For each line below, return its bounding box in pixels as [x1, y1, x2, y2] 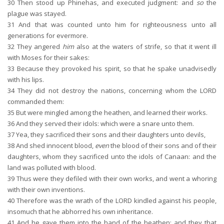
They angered [14, 42, 63, 51]
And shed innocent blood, [14, 141, 95, 150]
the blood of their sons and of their [109, 141, 216, 150]
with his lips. [7, 75, 44, 84]
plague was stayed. [7, 9, 66, 18]
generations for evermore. [7, 31, 88, 40]
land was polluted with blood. [7, 163, 96, 172]
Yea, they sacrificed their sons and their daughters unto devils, [14, 130, 205, 139]
